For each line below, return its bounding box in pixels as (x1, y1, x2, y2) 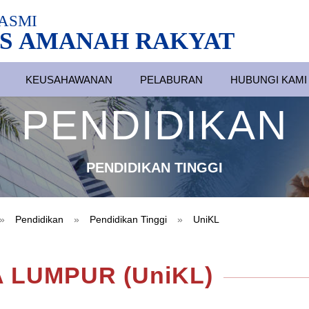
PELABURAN (140, 74, 203, 86)
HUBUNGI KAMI (230, 74, 308, 86)
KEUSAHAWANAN (26, 74, 113, 86)
